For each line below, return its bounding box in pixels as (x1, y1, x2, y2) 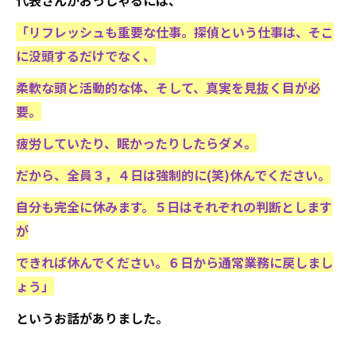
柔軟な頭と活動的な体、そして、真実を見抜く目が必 (16, 78, 320, 97)
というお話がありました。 (16, 308, 168, 327)
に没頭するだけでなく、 (16, 46, 156, 65)
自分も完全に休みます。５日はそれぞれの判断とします (16, 197, 332, 216)
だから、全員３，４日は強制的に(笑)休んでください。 (16, 165, 331, 184)
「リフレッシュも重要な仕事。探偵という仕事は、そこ (16, 22, 334, 41)
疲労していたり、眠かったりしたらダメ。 (16, 133, 257, 153)
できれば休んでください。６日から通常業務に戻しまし (16, 253, 333, 272)
